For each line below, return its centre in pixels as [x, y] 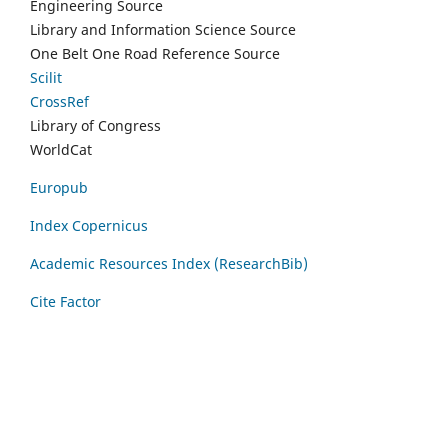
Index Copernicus [89, 225]
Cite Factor [65, 301]
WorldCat [61, 149]
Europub [59, 187]
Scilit [46, 77]
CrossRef [59, 101]
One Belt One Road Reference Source [155, 53]
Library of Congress [95, 125]
